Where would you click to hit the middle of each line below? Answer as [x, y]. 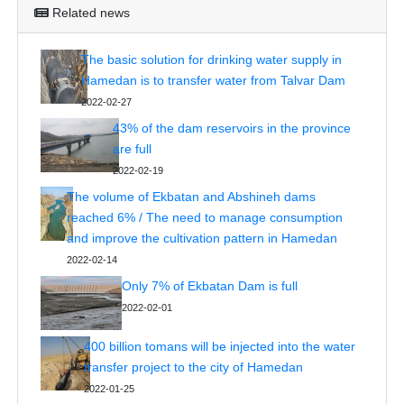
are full [132, 148]
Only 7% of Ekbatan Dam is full [209, 285]
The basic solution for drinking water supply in [211, 59]
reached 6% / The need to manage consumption [204, 217]
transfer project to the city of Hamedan [193, 367]
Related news [91, 12]
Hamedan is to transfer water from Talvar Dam [213, 80]
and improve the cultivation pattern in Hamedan [202, 238]
